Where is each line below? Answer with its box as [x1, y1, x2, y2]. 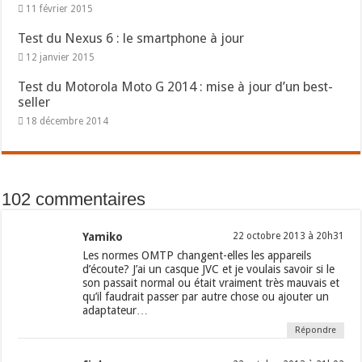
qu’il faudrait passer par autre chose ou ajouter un [82, 290, 330, 304]
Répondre [294, 325, 336, 336]
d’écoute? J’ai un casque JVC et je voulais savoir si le [82, 263, 335, 276]
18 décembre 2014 [26, 116, 109, 128]
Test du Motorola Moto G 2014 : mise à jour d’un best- [18, 79, 334, 95]
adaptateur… [82, 304, 149, 318]
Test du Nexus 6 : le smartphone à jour [18, 31, 245, 47]
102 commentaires [2, 189, 146, 210]
